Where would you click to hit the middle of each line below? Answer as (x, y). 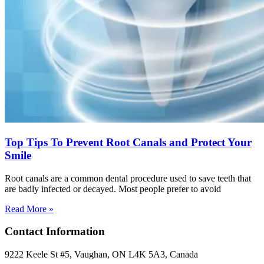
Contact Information (55, 232)
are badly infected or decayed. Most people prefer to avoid (113, 189)
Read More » (29, 209)
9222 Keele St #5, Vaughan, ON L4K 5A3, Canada (101, 255)
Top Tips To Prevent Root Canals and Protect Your (128, 143)
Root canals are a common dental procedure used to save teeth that (128, 178)
